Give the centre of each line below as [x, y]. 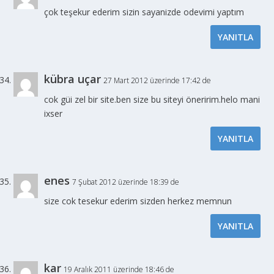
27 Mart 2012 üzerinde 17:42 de [157, 80]
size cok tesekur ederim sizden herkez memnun [138, 201]
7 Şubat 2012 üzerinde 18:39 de [126, 182]
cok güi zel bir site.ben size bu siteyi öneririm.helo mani [152, 99]
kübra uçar [73, 79]
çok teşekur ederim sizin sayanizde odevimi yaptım [144, 12]
